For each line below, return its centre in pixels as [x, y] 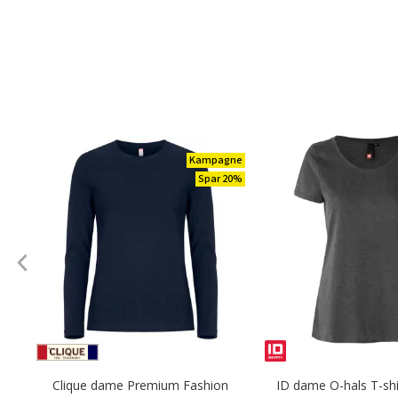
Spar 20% [220, 179]
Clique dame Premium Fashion [141, 385]
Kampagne [215, 160]
